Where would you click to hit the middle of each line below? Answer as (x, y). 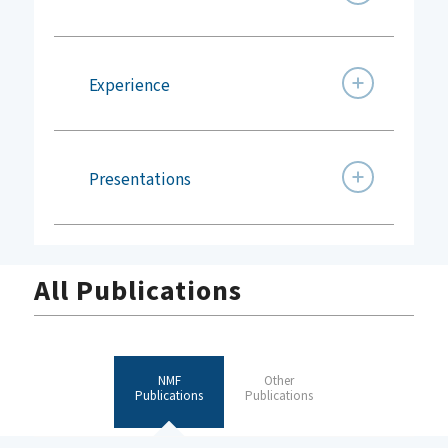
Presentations (139, 179)
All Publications (137, 289)
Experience (129, 85)
